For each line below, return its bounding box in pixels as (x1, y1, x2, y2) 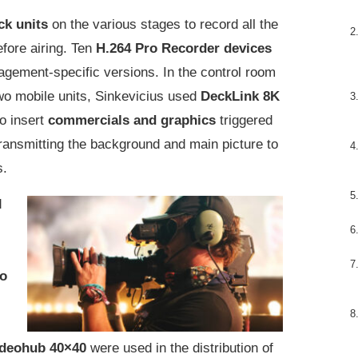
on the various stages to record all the (52, 16, 278, 32)
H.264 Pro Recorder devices (96, 40, 272, 56)
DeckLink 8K (201, 88, 280, 104)
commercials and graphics (48, 112, 216, 128)
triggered (220, 112, 272, 128)
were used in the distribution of (90, 340, 273, 356)
